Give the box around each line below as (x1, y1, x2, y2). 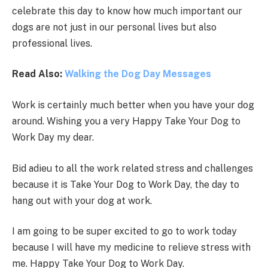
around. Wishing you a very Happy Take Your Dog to (12, 115, 240, 127)
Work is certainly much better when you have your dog (12, 99, 254, 111)
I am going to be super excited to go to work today (12, 226, 237, 237)
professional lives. (12, 37, 92, 49)
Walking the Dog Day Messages (65, 68, 211, 80)
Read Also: (12, 68, 65, 80)
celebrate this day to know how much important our (12, 5, 242, 17)
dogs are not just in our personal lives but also (12, 21, 217, 33)
